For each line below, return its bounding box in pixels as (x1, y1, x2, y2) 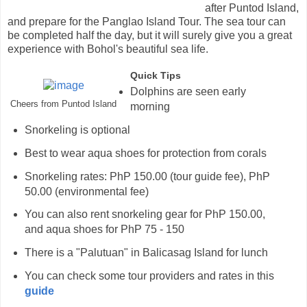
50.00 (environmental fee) (24, 185, 149, 197)
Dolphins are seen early (130, 85, 246, 97)
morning (130, 100, 170, 112)
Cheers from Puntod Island (10, 99, 116, 110)
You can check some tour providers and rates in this (24, 270, 274, 282)
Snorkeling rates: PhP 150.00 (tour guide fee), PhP (24, 170, 270, 182)
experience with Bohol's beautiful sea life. (8, 43, 208, 56)
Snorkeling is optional (24, 123, 130, 136)
